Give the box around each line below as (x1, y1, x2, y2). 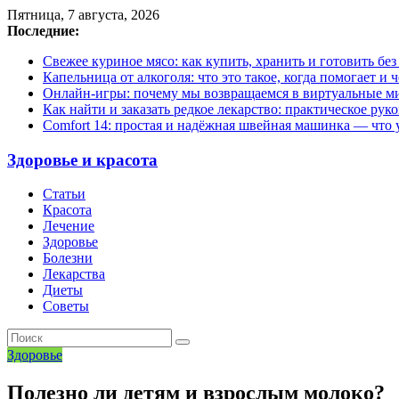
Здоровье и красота (7, 150, 158, 169)
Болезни (43, 250, 93, 266)
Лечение (43, 218, 94, 234)
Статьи (43, 186, 85, 202)
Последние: (7, 23, 79, 38)
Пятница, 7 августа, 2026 (7, 7, 159, 22)
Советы (43, 298, 89, 314)
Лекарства (43, 266, 105, 282)
